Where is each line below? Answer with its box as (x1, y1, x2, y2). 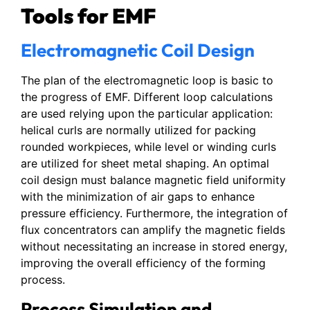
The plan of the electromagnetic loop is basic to (21, 73, 273, 88)
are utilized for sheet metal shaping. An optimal (21, 156, 269, 171)
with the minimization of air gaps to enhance (21, 190, 255, 204)
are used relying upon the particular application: (21, 107, 273, 121)
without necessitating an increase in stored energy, (21, 239, 287, 254)
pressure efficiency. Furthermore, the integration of (21, 206, 288, 221)
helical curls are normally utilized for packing (21, 123, 256, 138)
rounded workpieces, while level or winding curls (21, 140, 276, 154)
